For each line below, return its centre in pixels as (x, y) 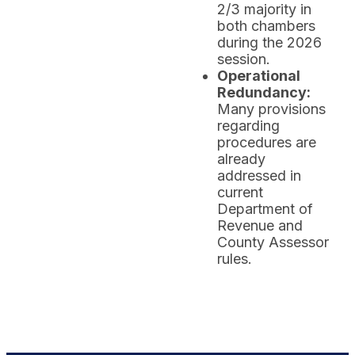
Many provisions (271, 109)
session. (244, 59)
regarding (248, 126)
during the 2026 (269, 42)
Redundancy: (264, 92)
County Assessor (273, 242)
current (240, 192)
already (241, 159)
